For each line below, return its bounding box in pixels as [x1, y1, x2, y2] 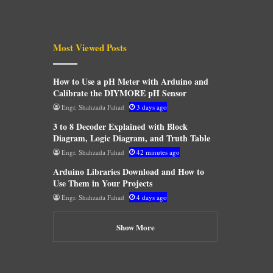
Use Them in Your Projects [53, 176, 152, 190]
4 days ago [136, 192, 167, 202]
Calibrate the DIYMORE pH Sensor [53, 86, 186, 99]
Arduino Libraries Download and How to [53, 165, 204, 178]
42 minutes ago [136, 147, 180, 157]
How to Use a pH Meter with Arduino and [53, 74, 208, 88]
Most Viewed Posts [53, 40, 127, 54]
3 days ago [136, 102, 167, 112]
